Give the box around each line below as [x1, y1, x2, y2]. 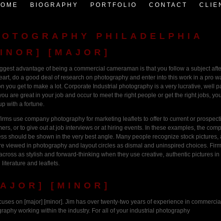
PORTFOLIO [90, 1, 137, 8]
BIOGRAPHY [30, 1, 78, 8]
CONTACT [149, 1, 187, 8]
